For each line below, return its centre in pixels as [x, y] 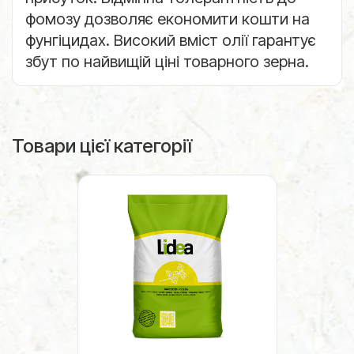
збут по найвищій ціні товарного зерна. [167, 61]
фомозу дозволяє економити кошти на [168, 19]
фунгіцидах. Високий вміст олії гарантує [171, 40]
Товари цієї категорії [102, 145]
